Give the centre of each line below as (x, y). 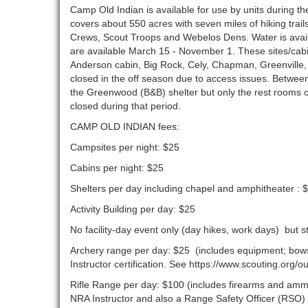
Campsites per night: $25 (125, 147)
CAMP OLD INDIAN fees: (125, 127)
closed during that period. (127, 106)
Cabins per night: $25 (117, 168)
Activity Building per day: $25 (133, 209)
